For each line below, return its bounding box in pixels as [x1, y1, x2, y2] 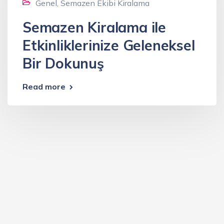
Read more [22, 81, 65, 91]
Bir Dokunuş [22, 54, 104, 72]
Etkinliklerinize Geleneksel [22, 36, 195, 54]
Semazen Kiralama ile [22, 18, 166, 36]
